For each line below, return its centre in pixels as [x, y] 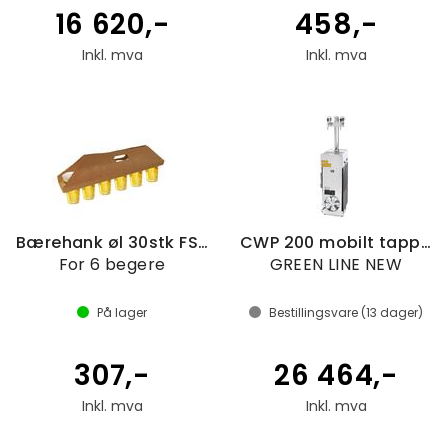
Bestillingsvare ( [317, 312]
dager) [400, 312]
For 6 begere [112, 264]
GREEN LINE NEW [336, 264]
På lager [122, 312]
